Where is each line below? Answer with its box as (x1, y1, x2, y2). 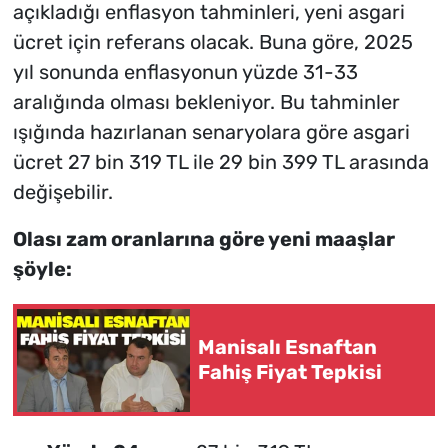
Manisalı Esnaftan (198, 335, 377, 360)
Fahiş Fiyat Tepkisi (198, 360, 382, 385)
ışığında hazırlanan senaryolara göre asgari (12, 120, 410, 145)
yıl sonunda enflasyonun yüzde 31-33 (12, 60, 358, 85)
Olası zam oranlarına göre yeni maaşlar (12, 227, 395, 252)
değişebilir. (12, 180, 113, 205)
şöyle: (12, 257, 72, 282)
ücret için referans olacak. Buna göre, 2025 (12, 30, 413, 55)
